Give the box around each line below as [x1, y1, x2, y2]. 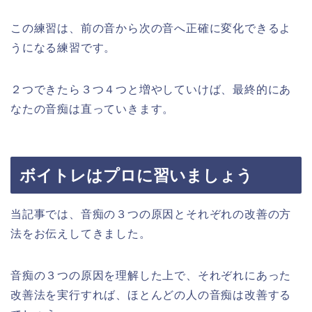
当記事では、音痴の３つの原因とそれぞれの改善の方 [10, 208, 292, 221]
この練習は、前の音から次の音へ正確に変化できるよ [10, 22, 292, 34]
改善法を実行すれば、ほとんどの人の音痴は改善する [10, 289, 292, 302]
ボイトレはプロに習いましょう [19, 166, 253, 185]
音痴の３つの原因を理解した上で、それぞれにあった [10, 270, 292, 282]
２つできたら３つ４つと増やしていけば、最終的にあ [10, 83, 292, 95]
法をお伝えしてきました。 [10, 228, 151, 240]
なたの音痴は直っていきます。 [10, 102, 175, 115]
